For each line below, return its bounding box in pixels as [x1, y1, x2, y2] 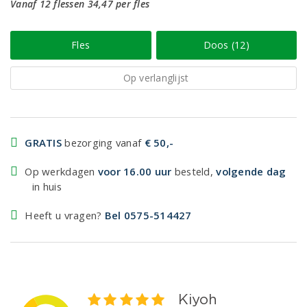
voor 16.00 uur [97, 164, 172, 178]
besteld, [171, 164, 217, 178]
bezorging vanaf [62, 136, 145, 149]
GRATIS [25, 136, 62, 149]
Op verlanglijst [123, 71, 189, 84]
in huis [32, 180, 62, 193]
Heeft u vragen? [25, 208, 105, 222]
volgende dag [216, 164, 286, 178]
